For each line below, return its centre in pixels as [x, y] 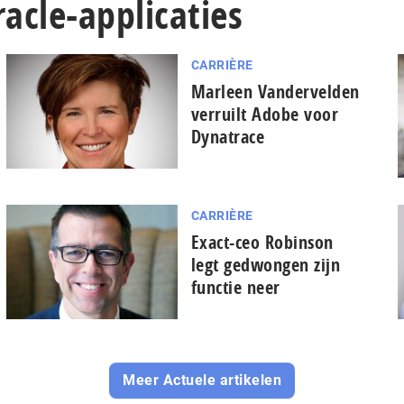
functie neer [235, 287]
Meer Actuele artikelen [202, 380]
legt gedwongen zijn [266, 264]
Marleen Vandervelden [275, 92]
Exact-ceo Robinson [262, 242]
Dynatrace [228, 137]
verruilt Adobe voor [265, 114]
